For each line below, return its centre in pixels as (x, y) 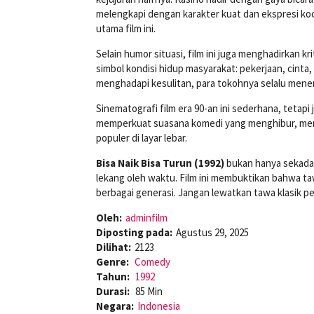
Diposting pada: (134, 233)
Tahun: (114, 277)
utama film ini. (126, 29)
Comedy (152, 262)
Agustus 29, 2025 (212, 233)
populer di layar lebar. (142, 138)
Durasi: (114, 292)
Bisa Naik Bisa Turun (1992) (160, 163)
